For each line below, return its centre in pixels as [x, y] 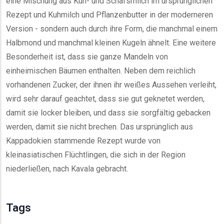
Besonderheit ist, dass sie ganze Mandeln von [87, 57]
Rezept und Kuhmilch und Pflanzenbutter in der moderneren [109, 15]
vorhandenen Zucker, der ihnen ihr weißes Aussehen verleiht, [111, 85]
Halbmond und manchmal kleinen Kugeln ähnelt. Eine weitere [111, 43]
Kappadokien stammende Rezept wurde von [83, 141]
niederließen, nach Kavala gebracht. [67, 169]
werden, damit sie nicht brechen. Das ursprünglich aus [99, 127]
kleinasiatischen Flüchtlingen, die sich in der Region [96, 155]
